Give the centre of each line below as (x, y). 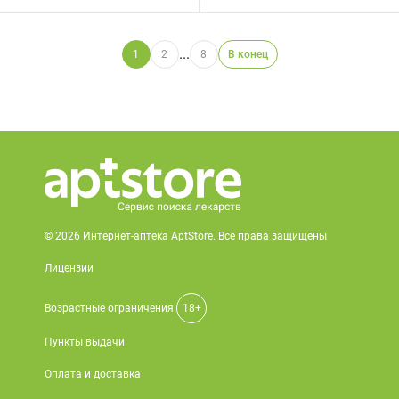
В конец (248, 54)
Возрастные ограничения (110, 308)
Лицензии (69, 268)
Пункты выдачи (85, 342)
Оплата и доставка (93, 374)
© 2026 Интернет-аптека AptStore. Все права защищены (186, 236)
